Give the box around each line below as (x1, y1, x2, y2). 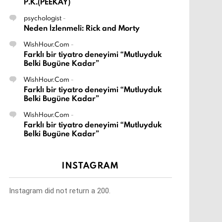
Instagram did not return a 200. (9, 186, 111, 196)
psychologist (24, 13, 61, 23)
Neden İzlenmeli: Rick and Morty (24, 23, 140, 34)
